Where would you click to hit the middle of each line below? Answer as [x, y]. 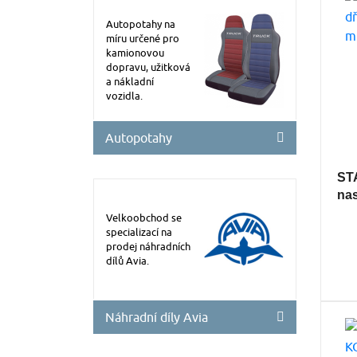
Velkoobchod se [144, 217]
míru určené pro [143, 38]
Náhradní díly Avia [157, 317]
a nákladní [130, 81]
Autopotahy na [141, 24]
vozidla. [124, 95]
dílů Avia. [127, 260]
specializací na [139, 231]
